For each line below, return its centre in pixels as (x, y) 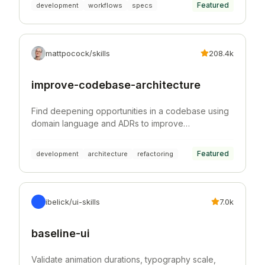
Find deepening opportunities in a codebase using (130, 111)
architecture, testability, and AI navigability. (113, 136)
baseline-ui (61, 234)
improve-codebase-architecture (116, 85)
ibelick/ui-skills (73, 202)
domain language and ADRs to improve (107, 124)
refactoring (155, 153)
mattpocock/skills (78, 54)
